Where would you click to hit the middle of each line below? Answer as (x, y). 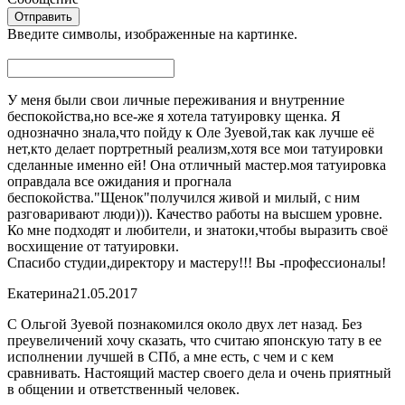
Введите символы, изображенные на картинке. (152, 33)
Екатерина (40, 293)
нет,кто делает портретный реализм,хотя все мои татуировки (195, 148)
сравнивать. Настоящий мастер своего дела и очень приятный (199, 372)
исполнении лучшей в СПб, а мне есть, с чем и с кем (170, 356)
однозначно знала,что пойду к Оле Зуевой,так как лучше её (191, 132)
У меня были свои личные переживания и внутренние (176, 99)
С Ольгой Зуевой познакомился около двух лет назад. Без (184, 324)
